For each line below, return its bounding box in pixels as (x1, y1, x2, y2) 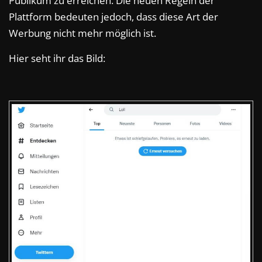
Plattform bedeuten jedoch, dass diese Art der (9, 10, 218, 24)
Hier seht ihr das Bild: (9, 51, 105, 65)
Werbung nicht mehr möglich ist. (9, 26, 156, 40)
